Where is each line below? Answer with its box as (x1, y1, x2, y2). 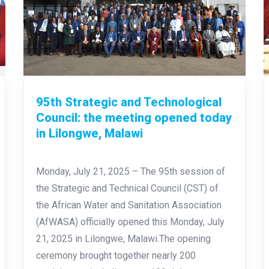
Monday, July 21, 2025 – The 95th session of (35, 165, 225, 177)
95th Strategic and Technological (35, 94, 222, 109)
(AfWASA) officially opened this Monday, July (35, 216, 225, 228)
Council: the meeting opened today (35, 110, 232, 125)
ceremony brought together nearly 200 (35, 249, 196, 261)
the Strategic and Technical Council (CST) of (35, 182, 219, 194)
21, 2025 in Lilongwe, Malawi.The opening (35, 232, 211, 244)
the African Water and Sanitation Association (35, 199, 222, 211)
